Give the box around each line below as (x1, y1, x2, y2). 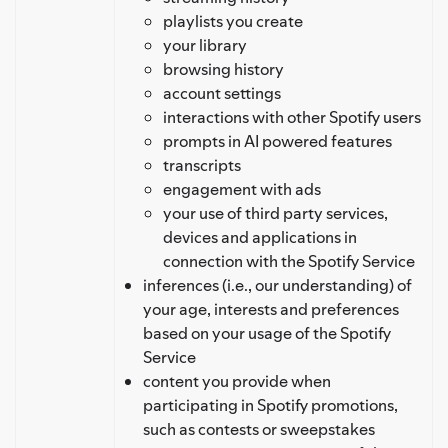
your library (163, 33, 247, 56)
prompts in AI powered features (163, 129, 392, 152)
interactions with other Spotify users (163, 105, 421, 128)
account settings (163, 81, 281, 104)
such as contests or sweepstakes (143, 417, 375, 440)
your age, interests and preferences (143, 297, 399, 320)
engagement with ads (163, 177, 321, 200)
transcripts (163, 153, 241, 176)
